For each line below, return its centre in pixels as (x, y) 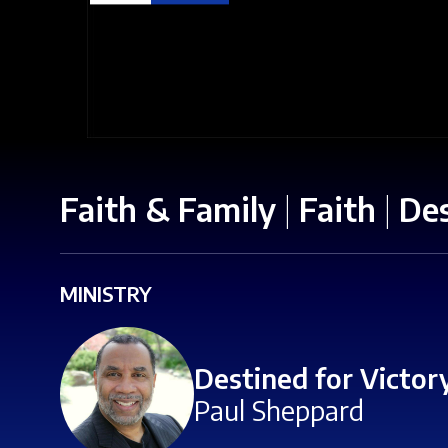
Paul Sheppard (279, 410)
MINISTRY (106, 293)
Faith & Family (168, 208)
